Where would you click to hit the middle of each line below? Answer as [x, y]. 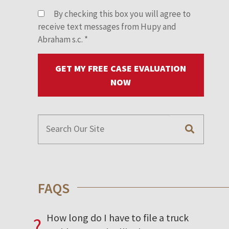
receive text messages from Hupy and [107, 26]
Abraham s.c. [61, 39]
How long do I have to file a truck [117, 217]
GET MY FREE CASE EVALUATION [121, 68]
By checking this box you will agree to [121, 14]
